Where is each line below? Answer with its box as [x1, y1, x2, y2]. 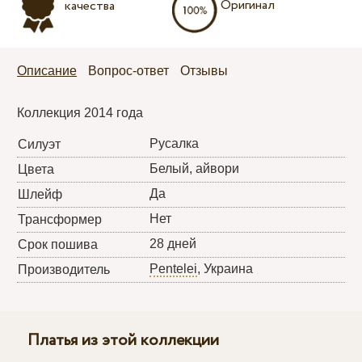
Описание [17, 63, 78, 78]
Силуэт [18, 137, 61, 151]
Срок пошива [18, 237, 99, 251]
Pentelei [149, 261, 198, 276]
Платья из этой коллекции [27, 328, 219, 352]
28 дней [149, 236, 197, 250]
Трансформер [18, 212, 103, 226]
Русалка [149, 136, 200, 150]
